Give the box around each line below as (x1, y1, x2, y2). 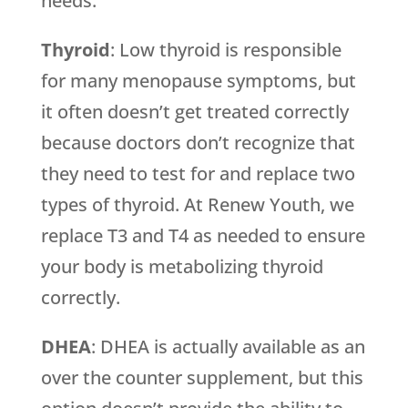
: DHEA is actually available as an (90, 334, 365, 360)
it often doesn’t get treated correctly (40, 99, 349, 125)
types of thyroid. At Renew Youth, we (40, 192, 354, 218)
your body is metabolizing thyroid (40, 254, 323, 280)
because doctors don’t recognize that (40, 130, 355, 156)
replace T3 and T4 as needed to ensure (40, 223, 365, 249)
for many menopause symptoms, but (40, 68, 356, 94)
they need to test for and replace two (40, 161, 355, 187)
